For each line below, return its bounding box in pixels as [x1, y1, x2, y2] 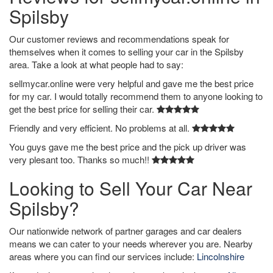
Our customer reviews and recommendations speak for [9, 32, 229, 45]
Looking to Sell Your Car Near [9, 175, 252, 201]
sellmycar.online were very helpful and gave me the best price [9, 77, 253, 90]
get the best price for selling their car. [9, 102, 157, 115]
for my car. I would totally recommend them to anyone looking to [9, 90, 263, 102]
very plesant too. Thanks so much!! [9, 153, 152, 166]
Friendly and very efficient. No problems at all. [9, 121, 192, 134]
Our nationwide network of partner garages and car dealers [9, 224, 242, 237]
